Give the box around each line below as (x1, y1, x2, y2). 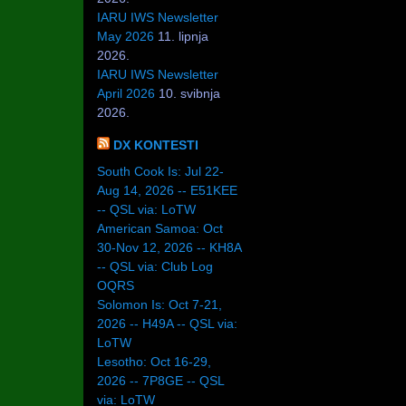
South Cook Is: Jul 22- (97, 164, 224, 179)
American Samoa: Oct (97, 221, 223, 237)
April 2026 (97, 86, 155, 101)
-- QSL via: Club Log (97, 259, 213, 275)
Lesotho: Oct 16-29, (97, 354, 211, 370)
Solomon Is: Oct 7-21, (97, 297, 222, 313)
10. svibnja (159, 86, 220, 101)
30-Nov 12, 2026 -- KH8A (97, 240, 241, 256)
